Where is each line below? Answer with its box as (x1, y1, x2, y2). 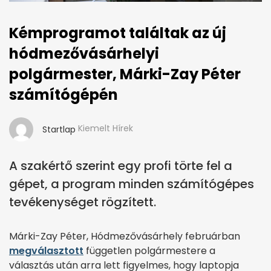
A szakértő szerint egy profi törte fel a (9, 157, 232, 174)
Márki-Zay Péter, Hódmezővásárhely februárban (9, 229, 240, 243)
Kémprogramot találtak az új (9, 22, 226, 43)
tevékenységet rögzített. (9, 193, 156, 211)
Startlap (42, 123, 76, 135)
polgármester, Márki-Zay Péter (9, 64, 241, 84)
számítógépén (9, 84, 118, 105)
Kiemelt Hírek (78, 122, 133, 134)
